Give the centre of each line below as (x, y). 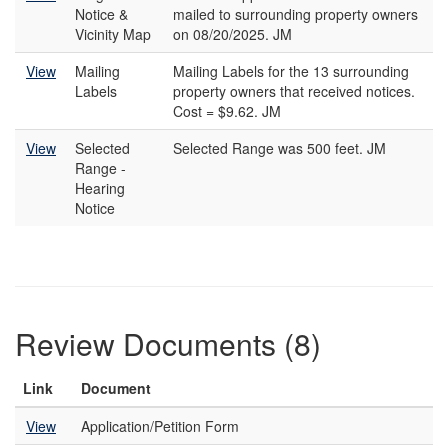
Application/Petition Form (160, 426)
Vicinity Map (113, 34)
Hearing (100, 188)
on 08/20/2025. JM (232, 34)
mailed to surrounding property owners (295, 14)
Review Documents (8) (168, 343)
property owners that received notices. (294, 91)
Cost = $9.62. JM (227, 111)
